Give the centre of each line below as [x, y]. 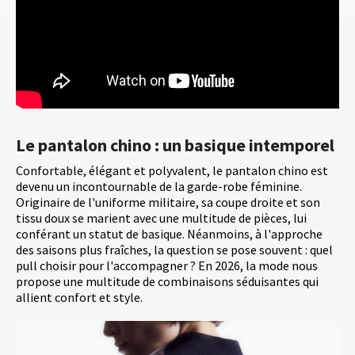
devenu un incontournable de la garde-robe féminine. [159, 187]
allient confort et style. [79, 298]
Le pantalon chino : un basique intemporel [175, 145]
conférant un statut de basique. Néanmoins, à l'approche [169, 234]
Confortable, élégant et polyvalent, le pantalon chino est [172, 171]
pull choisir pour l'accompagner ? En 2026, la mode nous [167, 266]
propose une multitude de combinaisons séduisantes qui [167, 282]
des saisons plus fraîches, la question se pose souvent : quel [174, 250]
